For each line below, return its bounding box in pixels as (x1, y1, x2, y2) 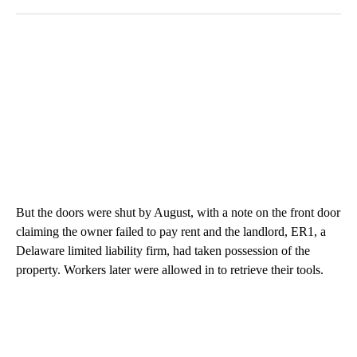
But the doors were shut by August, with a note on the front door (16, 206, 340, 220)
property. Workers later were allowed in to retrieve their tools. (16, 263, 324, 277)
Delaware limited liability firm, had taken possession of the (16, 244, 310, 258)
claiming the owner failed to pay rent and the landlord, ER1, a (16, 225, 326, 239)
